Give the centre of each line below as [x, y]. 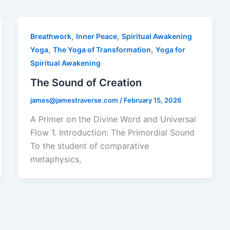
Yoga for [170, 50]
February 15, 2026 [152, 100]
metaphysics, [55, 159]
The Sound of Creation [86, 82]
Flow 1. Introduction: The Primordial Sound [112, 133]
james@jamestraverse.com [75, 100]
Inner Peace [96, 36]
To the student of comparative [89, 146]
